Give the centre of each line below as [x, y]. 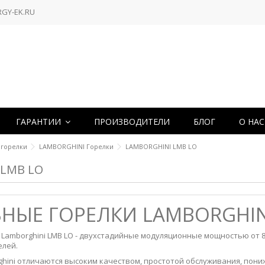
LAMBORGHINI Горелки [76, 146]
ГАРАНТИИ [40, 121]
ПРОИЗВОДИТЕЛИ [132, 121]
